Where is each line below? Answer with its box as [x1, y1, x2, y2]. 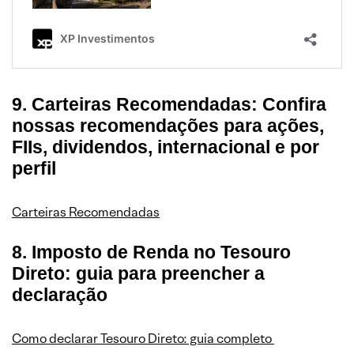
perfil [12, 158, 56, 179]
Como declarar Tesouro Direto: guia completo [12, 330, 274, 347]
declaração [12, 284, 107, 305]
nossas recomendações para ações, [12, 115, 324, 136]
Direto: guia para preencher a [12, 263, 265, 284]
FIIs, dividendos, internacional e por [12, 137, 319, 157]
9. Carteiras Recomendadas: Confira [12, 94, 326, 115]
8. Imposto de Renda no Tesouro [12, 242, 291, 262]
